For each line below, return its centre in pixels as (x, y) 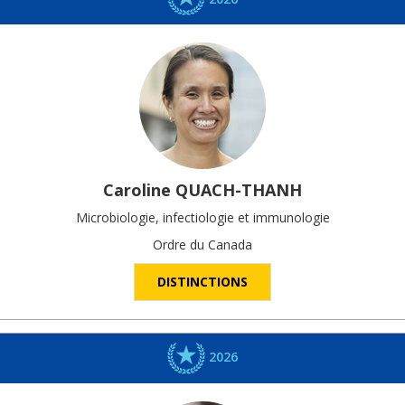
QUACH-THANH (239, 190)
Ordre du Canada (202, 245)
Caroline (137, 190)
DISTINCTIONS (202, 282)
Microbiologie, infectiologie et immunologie (202, 218)
